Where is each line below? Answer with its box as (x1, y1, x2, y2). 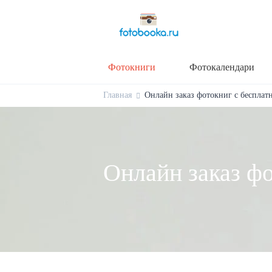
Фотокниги (108, 61, 155, 72)
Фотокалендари (189, 61, 254, 72)
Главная (103, 90, 132, 100)
